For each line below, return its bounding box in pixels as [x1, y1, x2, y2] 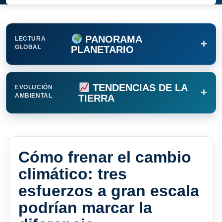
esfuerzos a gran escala [18, 182, 199, 200]
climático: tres [18, 165, 127, 183]
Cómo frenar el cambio [18, 148, 191, 166]
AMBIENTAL [15, 92, 53, 100]
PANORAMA [82, 33, 142, 45]
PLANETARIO [71, 44, 134, 55]
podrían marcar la [18, 199, 152, 217]
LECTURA [15, 35, 46, 43]
